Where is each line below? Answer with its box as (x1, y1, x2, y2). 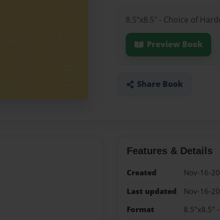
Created (126, 167, 157, 178)
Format (126, 204, 154, 215)
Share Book (137, 79, 183, 90)
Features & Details (126, 145, 213, 157)
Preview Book (146, 39, 203, 50)
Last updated (126, 186, 177, 196)
